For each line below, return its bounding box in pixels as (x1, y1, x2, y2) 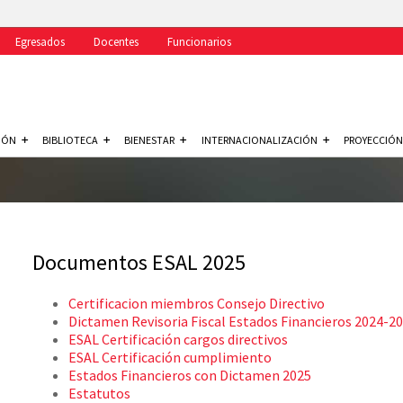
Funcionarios (166, 34, 231, 49)
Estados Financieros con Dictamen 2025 (68, 366, 311, 384)
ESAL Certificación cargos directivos (68, 330, 288, 348)
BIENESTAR (124, 133, 175, 147)
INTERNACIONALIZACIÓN (201, 133, 318, 147)
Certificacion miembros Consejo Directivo (68, 294, 327, 312)
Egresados (14, 34, 65, 49)
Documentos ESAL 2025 (32, 248, 246, 276)
